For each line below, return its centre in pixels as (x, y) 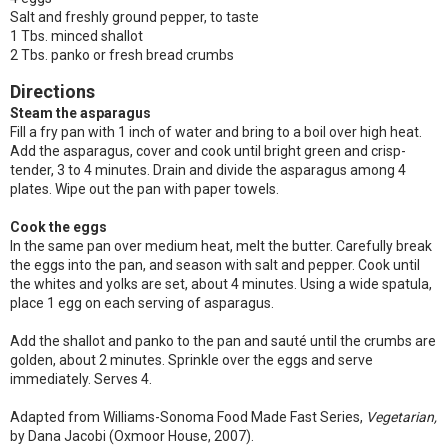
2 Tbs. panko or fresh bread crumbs (122, 55)
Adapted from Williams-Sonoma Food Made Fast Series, (188, 417)
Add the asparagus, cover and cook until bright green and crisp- (208, 151)
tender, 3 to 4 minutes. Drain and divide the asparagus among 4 (208, 170)
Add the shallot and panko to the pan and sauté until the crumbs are (223, 341)
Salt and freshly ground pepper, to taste (134, 17)
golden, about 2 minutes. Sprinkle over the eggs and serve (191, 360)
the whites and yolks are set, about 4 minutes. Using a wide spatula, (221, 284)
